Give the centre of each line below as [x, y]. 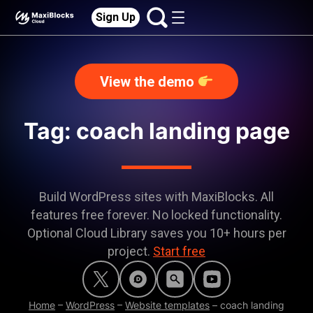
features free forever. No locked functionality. [156, 215]
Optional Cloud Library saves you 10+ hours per [156, 233]
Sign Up [116, 17]
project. [130, 251]
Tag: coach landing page [156, 131]
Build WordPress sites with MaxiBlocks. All [156, 197]
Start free [179, 251]
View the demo [148, 82]
